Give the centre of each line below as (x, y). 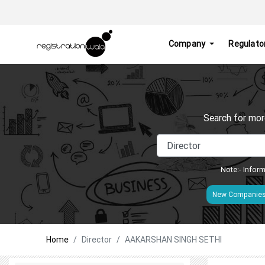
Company (188, 44)
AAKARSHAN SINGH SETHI (173, 239)
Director (97, 239)
